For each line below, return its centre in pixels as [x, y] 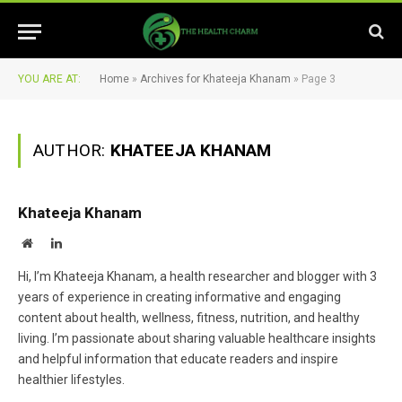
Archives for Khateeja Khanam [215, 79]
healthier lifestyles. [71, 380]
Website [52, 242]
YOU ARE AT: [49, 79]
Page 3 [319, 79]
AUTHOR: [72, 150]
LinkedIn [84, 242]
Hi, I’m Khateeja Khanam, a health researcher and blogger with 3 [197, 276]
